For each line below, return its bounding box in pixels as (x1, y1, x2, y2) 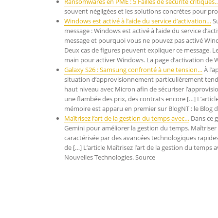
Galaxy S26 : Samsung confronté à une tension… (64, 65, 202, 74)
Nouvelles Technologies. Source (64, 153, 155, 162)
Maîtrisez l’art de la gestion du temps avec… (64, 114, 189, 123)
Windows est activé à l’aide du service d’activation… (64, 17, 211, 25)
